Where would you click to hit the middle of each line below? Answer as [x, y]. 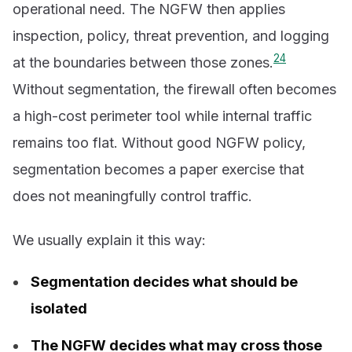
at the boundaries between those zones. [143, 63]
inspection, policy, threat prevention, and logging [171, 36]
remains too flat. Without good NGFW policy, [159, 143]
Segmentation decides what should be [165, 281]
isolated [59, 308]
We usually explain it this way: [109, 240]
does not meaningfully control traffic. [132, 196]
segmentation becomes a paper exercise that [158, 170]
